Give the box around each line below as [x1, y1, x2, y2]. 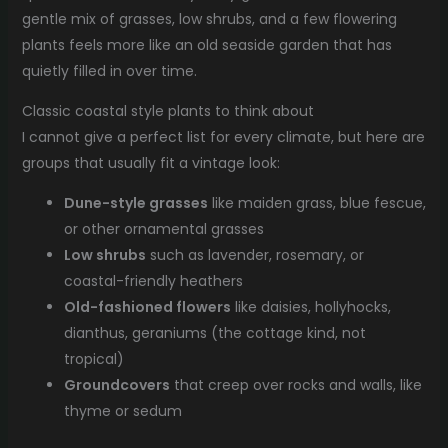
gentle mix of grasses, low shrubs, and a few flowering [21, 9, 397, 30]
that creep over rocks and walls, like [169, 375, 422, 396]
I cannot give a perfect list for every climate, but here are [21, 127, 425, 148]
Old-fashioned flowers [63, 297, 231, 318]
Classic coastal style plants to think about [21, 101, 314, 122]
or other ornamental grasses [63, 219, 264, 240]
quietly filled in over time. [21, 61, 197, 82]
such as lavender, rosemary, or [145, 245, 364, 266]
